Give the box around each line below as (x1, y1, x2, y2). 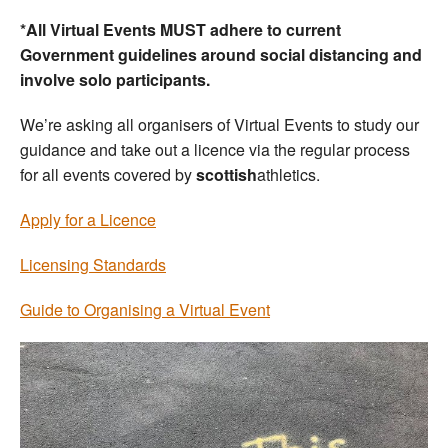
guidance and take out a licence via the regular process (20, 137, 410, 161)
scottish (196, 162, 257, 186)
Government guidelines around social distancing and (20, 42, 422, 66)
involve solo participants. (20, 67, 210, 91)
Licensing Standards (20, 252, 166, 276)
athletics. (257, 162, 320, 186)
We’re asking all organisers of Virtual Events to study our (20, 112, 419, 136)
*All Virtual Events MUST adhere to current (20, 17, 341, 41)
